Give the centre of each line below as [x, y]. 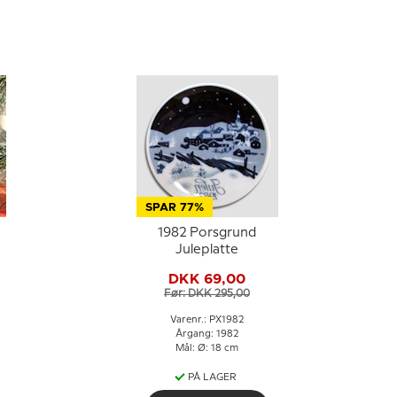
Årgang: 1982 [207, 334]
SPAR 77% [174, 208]
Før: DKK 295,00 [207, 293]
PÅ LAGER [212, 378]
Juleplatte [207, 250]
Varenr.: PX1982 [207, 320]
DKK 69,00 [207, 279]
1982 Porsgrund [207, 233]
